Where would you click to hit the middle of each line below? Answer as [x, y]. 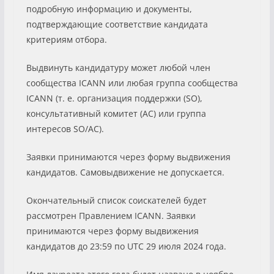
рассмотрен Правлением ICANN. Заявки [111, 215]
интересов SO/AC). [65, 128]
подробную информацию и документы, [109, 9]
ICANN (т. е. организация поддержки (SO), [114, 98]
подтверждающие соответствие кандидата [117, 24]
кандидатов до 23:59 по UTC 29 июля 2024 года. [126, 246]
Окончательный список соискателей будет [116, 200]
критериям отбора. [66, 39]
